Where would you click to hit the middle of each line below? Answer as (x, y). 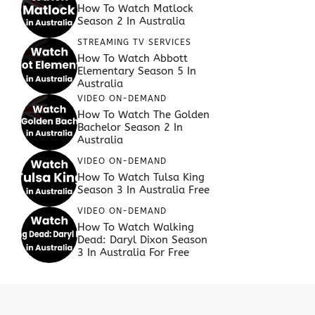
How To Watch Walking (136, 227)
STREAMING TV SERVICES (134, 43)
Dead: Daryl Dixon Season (142, 240)
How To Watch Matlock (135, 9)
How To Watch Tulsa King (141, 178)
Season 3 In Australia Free (143, 190)
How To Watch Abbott (133, 59)
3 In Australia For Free (133, 253)
